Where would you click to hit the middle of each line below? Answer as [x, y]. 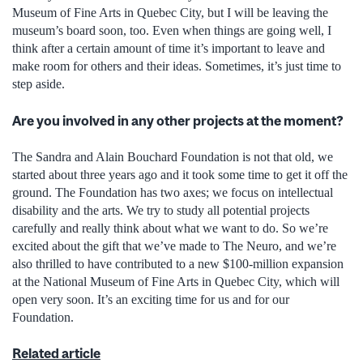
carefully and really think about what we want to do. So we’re [170, 228]
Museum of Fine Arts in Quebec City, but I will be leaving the [170, 13]
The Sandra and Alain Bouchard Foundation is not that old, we [173, 157]
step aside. [38, 84]
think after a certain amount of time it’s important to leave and [169, 49]
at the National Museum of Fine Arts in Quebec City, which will [176, 282]
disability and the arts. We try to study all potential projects [161, 211]
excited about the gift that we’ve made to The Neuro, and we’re [174, 246]
